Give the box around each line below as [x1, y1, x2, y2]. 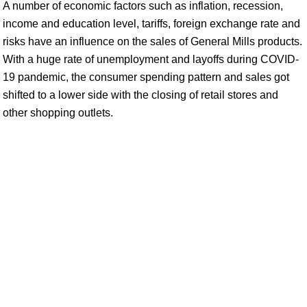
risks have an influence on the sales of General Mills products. [3, 36, 302, 47]
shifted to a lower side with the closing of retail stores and [3, 89, 278, 101]
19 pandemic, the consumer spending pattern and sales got [3, 71, 289, 83]
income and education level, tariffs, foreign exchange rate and [3, 18, 300, 29]
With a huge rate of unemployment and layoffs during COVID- [3, 53, 299, 65]
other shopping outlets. [3, 107, 113, 119]
